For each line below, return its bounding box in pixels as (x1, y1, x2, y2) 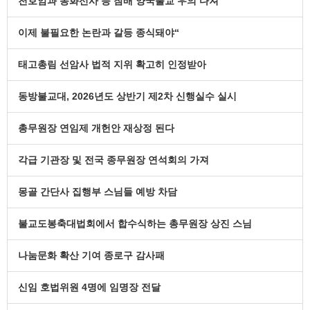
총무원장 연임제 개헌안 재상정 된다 (18, 122, 174, 134)
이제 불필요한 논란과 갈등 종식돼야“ (18, 27, 179, 38)
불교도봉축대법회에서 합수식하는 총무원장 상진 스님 (18, 218, 252, 229)
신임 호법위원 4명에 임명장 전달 (18, 282, 161, 293)
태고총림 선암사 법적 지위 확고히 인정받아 (18, 59, 206, 70)
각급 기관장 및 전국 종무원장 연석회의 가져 (18, 154, 209, 165)
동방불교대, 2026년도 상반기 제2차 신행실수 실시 (18, 91, 237, 102)
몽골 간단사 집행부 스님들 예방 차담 (18, 186, 177, 197)
